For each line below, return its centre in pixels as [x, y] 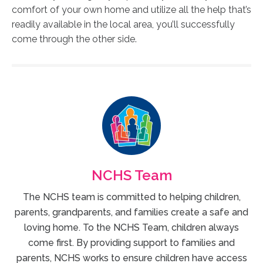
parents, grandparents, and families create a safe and [131, 212]
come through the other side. [74, 39]
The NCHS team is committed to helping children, [131, 197]
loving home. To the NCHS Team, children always [131, 227]
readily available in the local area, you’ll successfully [123, 24]
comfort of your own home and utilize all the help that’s [131, 9]
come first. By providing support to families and [131, 242]
